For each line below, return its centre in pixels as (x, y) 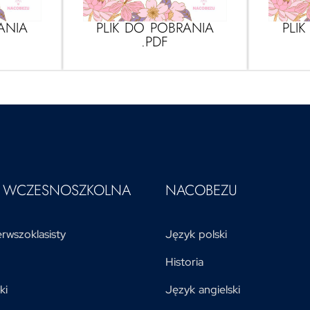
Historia (184, 262)
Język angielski (203, 289)
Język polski (196, 234)
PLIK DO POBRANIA (155, 28)
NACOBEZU (201, 190)
